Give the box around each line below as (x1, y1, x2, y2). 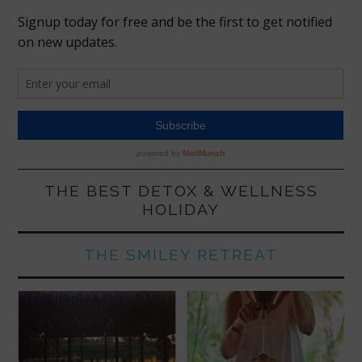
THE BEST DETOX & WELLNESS (44, 181, 318, 200)
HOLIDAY (142, 200, 220, 218)
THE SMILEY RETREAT (84, 245, 278, 263)
